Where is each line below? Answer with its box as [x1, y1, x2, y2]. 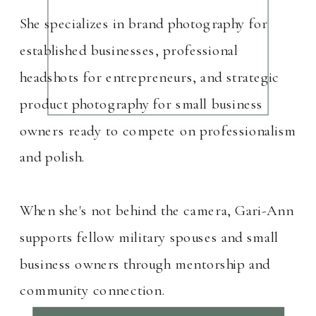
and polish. [20, 147, 85, 166]
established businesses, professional [20, 41, 238, 59]
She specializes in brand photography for [20, 14, 268, 33]
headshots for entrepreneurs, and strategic [20, 68, 280, 86]
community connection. [20, 281, 165, 300]
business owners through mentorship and [20, 255, 271, 273]
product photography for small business [20, 95, 263, 113]
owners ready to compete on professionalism [20, 121, 297, 140]
